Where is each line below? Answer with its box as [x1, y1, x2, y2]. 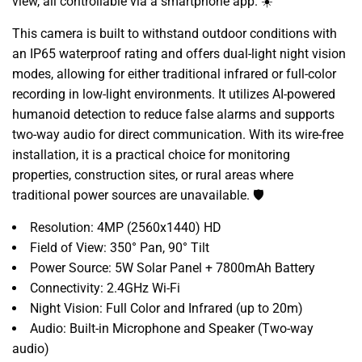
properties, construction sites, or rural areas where [12, 166, 293, 183]
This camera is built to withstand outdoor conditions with [12, 25, 337, 41]
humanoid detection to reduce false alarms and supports [12, 106, 335, 122]
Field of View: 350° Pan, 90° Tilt [30, 239, 209, 255]
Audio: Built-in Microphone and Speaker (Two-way [30, 320, 314, 336]
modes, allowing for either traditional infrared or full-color [12, 65, 336, 82]
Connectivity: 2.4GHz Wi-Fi [30, 280, 180, 296]
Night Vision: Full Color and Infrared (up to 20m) [30, 300, 303, 316]
